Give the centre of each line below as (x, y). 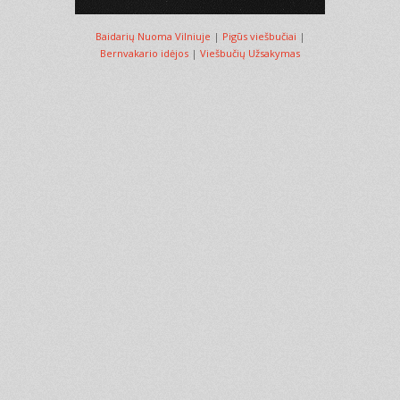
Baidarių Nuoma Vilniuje (153, 36)
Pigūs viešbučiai (259, 36)
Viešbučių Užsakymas (250, 53)
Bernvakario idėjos (144, 53)
